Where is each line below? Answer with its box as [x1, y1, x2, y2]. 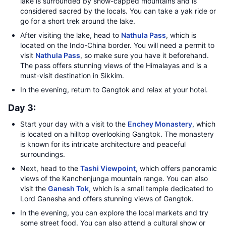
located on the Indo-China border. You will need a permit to [20, 41, 214, 49]
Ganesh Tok [48, 184, 89, 193]
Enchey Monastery [128, 120, 192, 128]
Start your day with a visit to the [20, 120, 128, 128]
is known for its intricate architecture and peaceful [20, 140, 186, 148]
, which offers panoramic [136, 164, 217, 173]
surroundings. [20, 150, 65, 158]
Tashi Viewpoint [80, 164, 136, 173]
